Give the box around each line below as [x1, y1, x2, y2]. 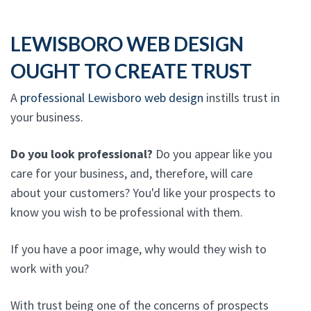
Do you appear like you [153, 146, 272, 162]
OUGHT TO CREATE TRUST [10, 59, 252, 83]
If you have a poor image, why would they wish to [10, 241, 267, 258]
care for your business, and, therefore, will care [10, 165, 253, 182]
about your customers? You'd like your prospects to [10, 185, 276, 201]
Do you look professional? [10, 146, 153, 162]
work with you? [10, 260, 89, 277]
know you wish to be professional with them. [10, 204, 243, 221]
